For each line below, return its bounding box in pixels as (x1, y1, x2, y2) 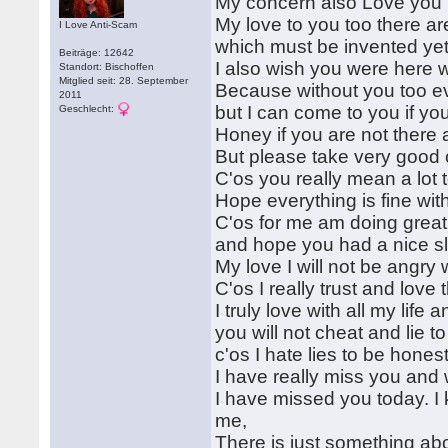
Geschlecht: (59, 103, 118, 114)
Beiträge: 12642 (59, 47, 135, 58)
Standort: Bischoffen (59, 61, 155, 72)
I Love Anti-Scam (59, 19, 138, 30)
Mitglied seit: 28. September (59, 75, 189, 86)
